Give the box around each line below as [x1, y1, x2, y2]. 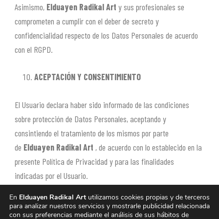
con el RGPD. [15, 44, 53, 55]
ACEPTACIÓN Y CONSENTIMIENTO [34, 71, 141, 83]
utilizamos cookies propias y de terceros [86, 192, 210, 202]
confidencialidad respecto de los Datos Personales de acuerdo [15, 29, 198, 41]
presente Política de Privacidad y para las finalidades [15, 155, 174, 167]
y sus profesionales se [118, 1, 184, 12]
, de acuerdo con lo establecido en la [95, 141, 202, 153]
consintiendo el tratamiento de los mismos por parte [15, 127, 169, 138]
